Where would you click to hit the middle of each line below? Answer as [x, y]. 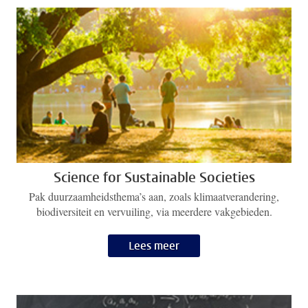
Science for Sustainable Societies [154, 177]
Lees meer [154, 245]
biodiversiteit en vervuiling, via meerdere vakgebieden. [154, 212]
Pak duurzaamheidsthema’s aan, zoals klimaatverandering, [154, 197]
